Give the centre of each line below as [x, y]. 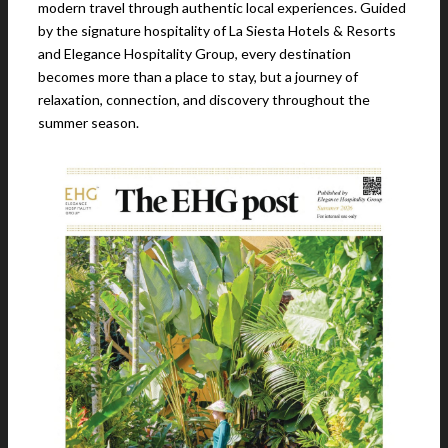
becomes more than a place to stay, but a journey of [198, 76]
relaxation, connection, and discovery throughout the [204, 99]
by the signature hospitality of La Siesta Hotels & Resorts [217, 30]
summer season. [88, 122]
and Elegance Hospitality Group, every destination [194, 53]
